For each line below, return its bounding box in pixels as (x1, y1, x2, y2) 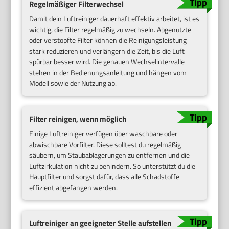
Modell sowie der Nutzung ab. (29, 78, 117, 89)
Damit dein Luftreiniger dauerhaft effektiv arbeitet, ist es (29, 13, 200, 25)
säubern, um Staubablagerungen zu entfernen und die (29, 149, 190, 161)
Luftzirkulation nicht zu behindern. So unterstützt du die (29, 160, 196, 171)
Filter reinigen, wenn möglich (29, 113, 127, 125)
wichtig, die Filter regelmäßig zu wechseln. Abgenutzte (29, 24, 192, 35)
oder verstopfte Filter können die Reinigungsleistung (29, 35, 187, 46)
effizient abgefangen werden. (29, 181, 118, 193)
